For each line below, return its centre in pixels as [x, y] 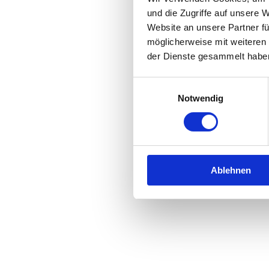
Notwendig [201, 98]
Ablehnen [231, 170]
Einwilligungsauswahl [175, 84]
